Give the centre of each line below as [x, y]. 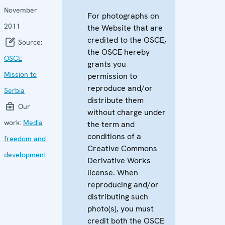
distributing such [118, 196]
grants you [107, 64]
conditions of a [114, 136]
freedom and [25, 138]
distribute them [116, 100]
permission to [112, 76]
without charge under [127, 112]
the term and [111, 124]
